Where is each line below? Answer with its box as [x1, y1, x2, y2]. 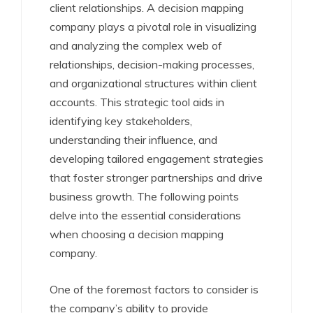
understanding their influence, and [50, 133, 217, 147]
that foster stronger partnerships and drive [50, 170, 263, 184]
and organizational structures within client [50, 76, 257, 90]
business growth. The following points [50, 189, 239, 203]
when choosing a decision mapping [50, 227, 224, 241]
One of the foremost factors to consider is [50, 282, 259, 296]
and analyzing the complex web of [50, 38, 222, 52]
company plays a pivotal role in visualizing [50, 20, 256, 34]
